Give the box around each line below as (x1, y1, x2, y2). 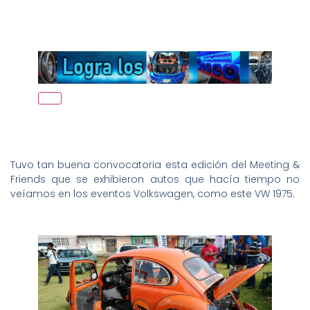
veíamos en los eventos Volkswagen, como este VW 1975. (10, 186, 295, 201)
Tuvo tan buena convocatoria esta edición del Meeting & (10, 157, 300, 172)
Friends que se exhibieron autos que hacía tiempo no (10, 172, 300, 186)
